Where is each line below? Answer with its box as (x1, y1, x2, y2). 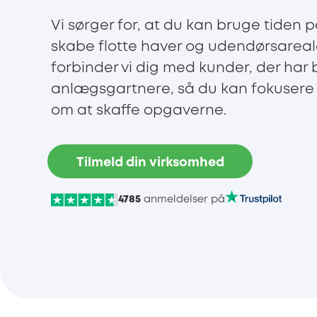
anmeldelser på (141, 195, 225, 205)
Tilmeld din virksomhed (76, 156, 224, 168)
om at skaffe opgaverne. (51, 104, 226, 118)
